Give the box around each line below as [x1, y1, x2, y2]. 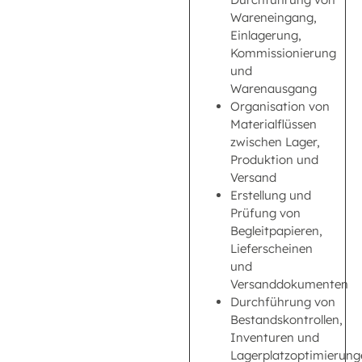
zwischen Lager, [230, 133, 320, 149]
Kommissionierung [230, 44, 336, 61]
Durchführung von [230, 293, 335, 309]
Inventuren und [230, 329, 319, 345]
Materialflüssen [230, 116, 317, 132]
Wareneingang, [230, 9, 317, 25]
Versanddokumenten [230, 276, 348, 292]
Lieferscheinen [230, 240, 313, 256]
